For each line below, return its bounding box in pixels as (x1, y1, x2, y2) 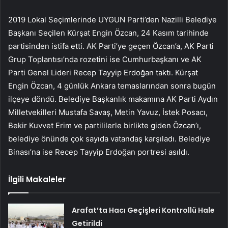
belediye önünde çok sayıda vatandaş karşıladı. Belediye (8, 133, 210, 144)
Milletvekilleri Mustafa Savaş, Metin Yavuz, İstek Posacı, (8, 107, 208, 117)
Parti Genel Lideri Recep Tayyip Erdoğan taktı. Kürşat (8, 67, 198, 77)
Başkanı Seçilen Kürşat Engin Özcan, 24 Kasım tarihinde (8, 27, 209, 38)
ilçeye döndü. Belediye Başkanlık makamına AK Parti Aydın (8, 94, 218, 104)
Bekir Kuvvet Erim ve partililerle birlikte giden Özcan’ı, (8, 120, 201, 130)
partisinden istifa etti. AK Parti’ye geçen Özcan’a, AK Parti (8, 41, 214, 51)
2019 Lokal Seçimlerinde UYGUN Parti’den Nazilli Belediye (8, 14, 217, 24)
